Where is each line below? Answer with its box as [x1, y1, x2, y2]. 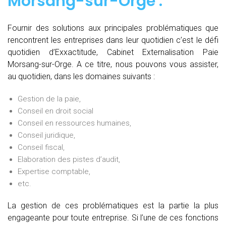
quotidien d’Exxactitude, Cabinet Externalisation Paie [8, 47, 218, 57]
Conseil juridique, [18, 130, 75, 140]
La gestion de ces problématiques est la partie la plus [8, 200, 218, 210]
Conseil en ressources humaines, [18, 118, 131, 128]
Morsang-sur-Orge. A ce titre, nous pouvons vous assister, [8, 59, 218, 69]
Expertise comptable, [18, 166, 90, 176]
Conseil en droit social [18, 106, 93, 116]
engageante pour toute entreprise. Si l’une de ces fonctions [8, 212, 218, 222]
